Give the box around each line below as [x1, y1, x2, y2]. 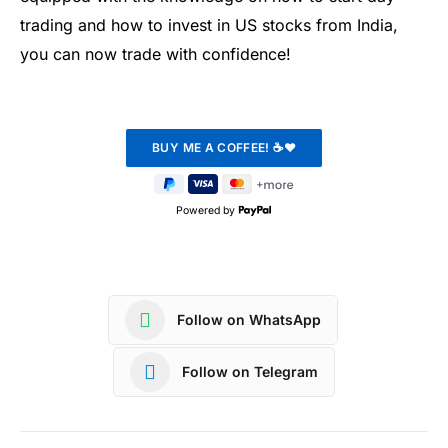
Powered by [175, 203, 238, 217]
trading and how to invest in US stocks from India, [20, 14, 398, 35]
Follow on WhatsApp [177, 311, 321, 329]
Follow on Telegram [182, 363, 318, 381]
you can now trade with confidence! [20, 43, 291, 64]
